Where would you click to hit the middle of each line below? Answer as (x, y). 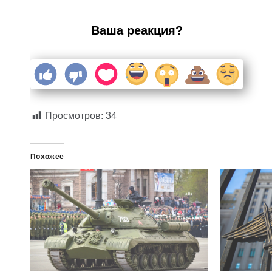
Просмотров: (74, 116)
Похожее (47, 157)
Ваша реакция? (137, 31)
